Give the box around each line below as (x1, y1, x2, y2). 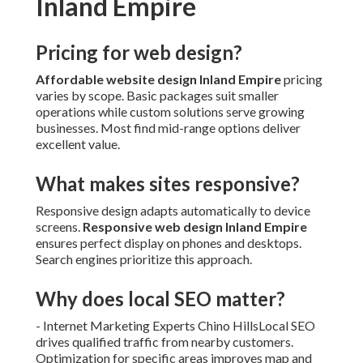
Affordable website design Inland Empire (36, 71, 281, 88)
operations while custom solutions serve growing (36, 104, 305, 120)
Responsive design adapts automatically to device (36, 203, 310, 219)
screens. (36, 219, 83, 235)
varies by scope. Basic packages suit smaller (36, 88, 279, 104)
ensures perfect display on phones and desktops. (36, 235, 301, 251)
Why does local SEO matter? (36, 287, 285, 311)
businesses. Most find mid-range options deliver (36, 120, 301, 136)
